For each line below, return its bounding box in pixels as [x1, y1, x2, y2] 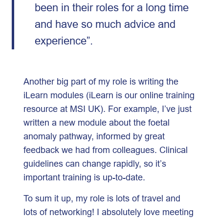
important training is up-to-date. [23, 172, 150, 182]
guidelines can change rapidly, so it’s [23, 158, 166, 169]
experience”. [34, 35, 96, 47]
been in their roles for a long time [34, 1, 189, 14]
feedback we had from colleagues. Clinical [23, 144, 188, 155]
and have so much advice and [34, 18, 175, 30]
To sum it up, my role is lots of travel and [23, 193, 180, 203]
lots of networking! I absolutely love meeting [23, 206, 194, 217]
